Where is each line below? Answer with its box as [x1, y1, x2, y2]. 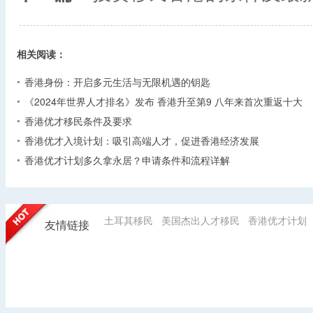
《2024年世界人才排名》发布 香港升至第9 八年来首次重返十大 [24, 94, 303, 108]
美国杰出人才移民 [161, 212, 240, 227]
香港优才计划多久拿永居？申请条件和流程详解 [24, 152, 230, 167]
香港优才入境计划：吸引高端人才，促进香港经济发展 [24, 133, 259, 147]
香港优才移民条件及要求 [24, 113, 132, 128]
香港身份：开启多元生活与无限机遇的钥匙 [24, 74, 210, 89]
